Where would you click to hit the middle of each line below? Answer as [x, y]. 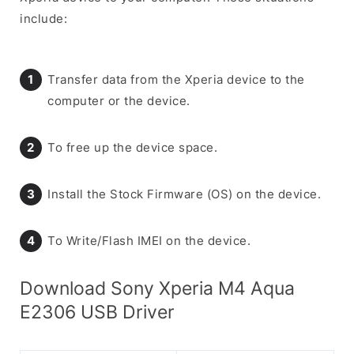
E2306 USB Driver [97, 311]
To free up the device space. [132, 147]
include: [43, 18]
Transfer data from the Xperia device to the [176, 79]
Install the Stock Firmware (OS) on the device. [184, 194]
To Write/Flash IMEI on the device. [149, 240]
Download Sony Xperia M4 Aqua [157, 288]
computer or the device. [119, 100]
